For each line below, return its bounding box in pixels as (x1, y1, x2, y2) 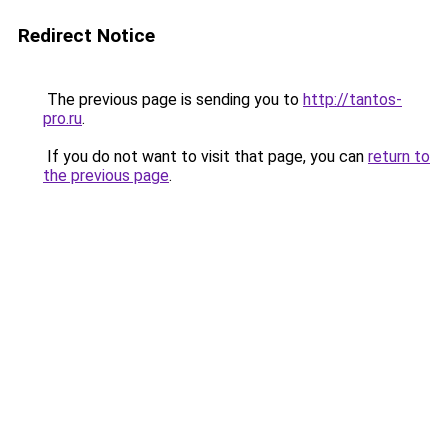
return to (368, 147, 430, 166)
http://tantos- (303, 90, 402, 109)
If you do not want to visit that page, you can (43, 147, 368, 166)
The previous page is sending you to (43, 90, 303, 109)
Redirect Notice (18, 24, 155, 47)
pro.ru (43, 109, 82, 128)
